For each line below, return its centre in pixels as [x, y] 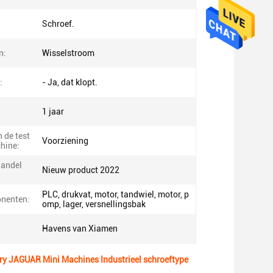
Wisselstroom [68, 53]
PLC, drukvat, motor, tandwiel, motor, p [115, 194]
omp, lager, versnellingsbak [94, 204]
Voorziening [65, 141]
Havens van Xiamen [80, 229]
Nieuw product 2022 [81, 170]
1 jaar [53, 112]
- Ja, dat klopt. [70, 82]
